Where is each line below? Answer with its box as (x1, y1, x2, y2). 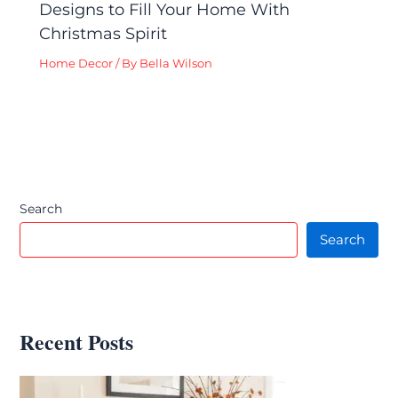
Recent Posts (20, 326, 134, 358)
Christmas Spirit (39, 23, 168, 44)
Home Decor (39, 57, 114, 71)
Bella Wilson (139, 57, 213, 71)
